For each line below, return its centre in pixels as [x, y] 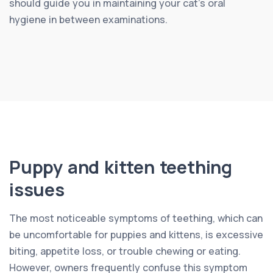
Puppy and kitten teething [121, 167]
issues [37, 189]
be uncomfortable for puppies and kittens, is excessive [136, 234]
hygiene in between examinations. [88, 19]
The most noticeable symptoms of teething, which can [136, 218]
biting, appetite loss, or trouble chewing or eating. [125, 251]
